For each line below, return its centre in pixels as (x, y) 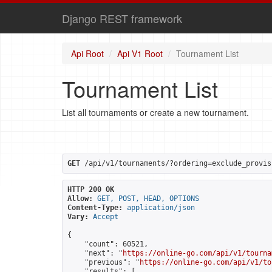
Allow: (80, 199)
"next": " (95, 253)
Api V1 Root (140, 53)
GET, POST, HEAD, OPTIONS (148, 199)
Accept (106, 217)
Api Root (87, 53)
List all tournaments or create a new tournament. (155, 112)
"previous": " (104, 262)
